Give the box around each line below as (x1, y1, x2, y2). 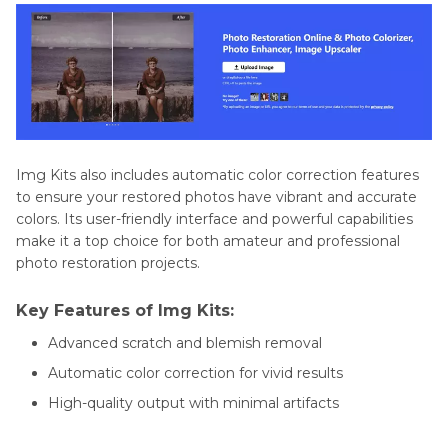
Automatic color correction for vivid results (48, 363, 343, 382)
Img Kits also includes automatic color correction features (16, 165, 419, 184)
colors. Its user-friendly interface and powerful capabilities (16, 209, 413, 228)
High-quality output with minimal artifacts (48, 393, 339, 412)
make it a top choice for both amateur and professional (16, 231, 400, 250)
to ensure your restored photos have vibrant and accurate (16, 187, 417, 206)
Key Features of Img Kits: (16, 300, 234, 320)
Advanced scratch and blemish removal (48, 333, 322, 352)
